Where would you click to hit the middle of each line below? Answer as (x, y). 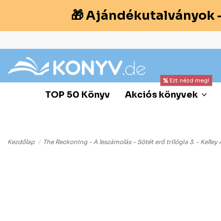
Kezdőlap (21, 142)
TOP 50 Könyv (78, 94)
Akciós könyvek (162, 94)
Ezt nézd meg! (189, 80)
